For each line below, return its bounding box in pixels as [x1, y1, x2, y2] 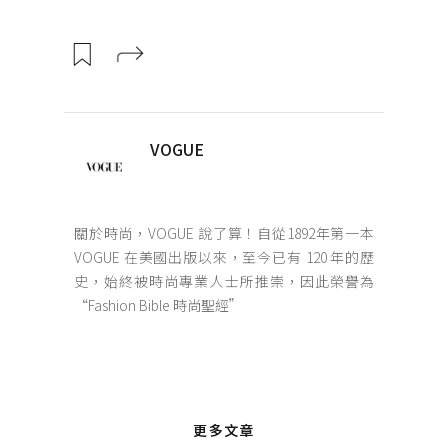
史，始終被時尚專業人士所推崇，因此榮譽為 [74, 271, 374, 292]
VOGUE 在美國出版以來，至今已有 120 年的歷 [74, 247, 374, 268]
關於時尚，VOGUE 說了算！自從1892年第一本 [74, 223, 374, 244]
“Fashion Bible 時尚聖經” [74, 295, 242, 316]
